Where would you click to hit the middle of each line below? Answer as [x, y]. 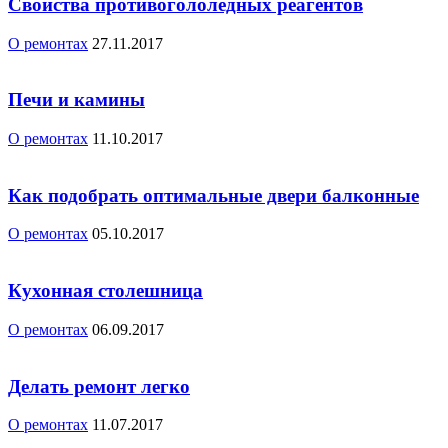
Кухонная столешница [105, 291]
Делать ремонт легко [99, 386]
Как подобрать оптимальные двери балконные [213, 195]
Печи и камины [76, 100]
